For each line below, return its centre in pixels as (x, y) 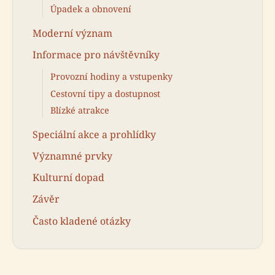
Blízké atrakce (80, 110)
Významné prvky (72, 156)
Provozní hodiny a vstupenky (111, 77)
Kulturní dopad (68, 178)
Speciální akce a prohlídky (94, 134)
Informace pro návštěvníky (96, 55)
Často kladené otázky (82, 221)
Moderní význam (72, 33)
